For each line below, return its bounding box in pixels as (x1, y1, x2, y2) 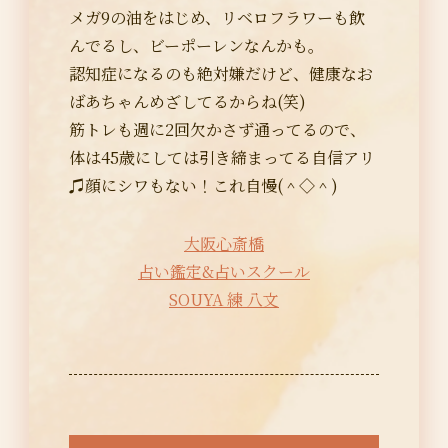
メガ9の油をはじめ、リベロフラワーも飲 (69, 6, 365, 29)
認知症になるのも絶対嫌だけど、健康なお (69, 62, 373, 85)
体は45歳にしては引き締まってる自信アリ (69, 146, 375, 169)
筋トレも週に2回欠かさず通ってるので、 (69, 118, 366, 141)
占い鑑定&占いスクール (138, 260, 310, 283)
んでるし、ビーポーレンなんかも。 (69, 34, 324, 57)
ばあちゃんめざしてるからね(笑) (69, 90, 306, 113)
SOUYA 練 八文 (169, 288, 279, 311)
